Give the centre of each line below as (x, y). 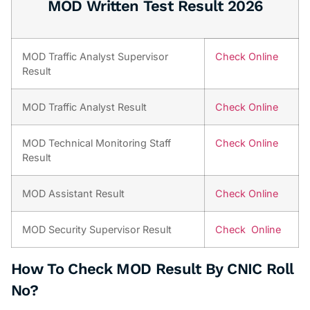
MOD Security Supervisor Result (97, 229)
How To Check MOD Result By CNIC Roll (153, 268)
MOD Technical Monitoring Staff (97, 143)
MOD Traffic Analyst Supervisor (95, 56)
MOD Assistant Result (73, 193)
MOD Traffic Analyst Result (84, 107)
